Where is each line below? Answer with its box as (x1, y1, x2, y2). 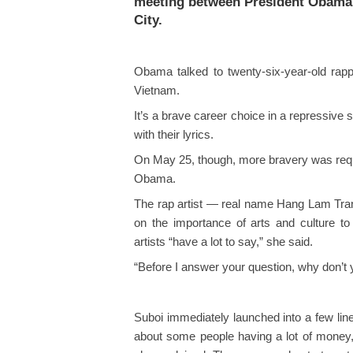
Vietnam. (134, 84, 183, 98)
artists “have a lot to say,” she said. (134, 236, 313, 249)
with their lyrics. (134, 128, 214, 142)
